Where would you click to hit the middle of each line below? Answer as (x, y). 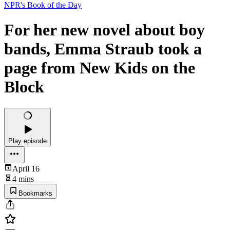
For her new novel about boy (104, 30)
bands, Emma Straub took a (103, 49)
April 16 (26, 168)
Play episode (27, 141)
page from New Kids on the (100, 68)
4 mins (23, 179)
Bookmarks (35, 193)
